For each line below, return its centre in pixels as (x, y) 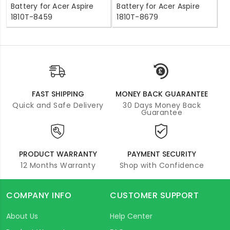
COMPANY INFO (39, 195)
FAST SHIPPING (58, 94)
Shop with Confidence (162, 165)
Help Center (131, 216)
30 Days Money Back (162, 105)
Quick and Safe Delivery (58, 105)
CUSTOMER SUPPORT (154, 195)
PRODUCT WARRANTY (58, 154)
